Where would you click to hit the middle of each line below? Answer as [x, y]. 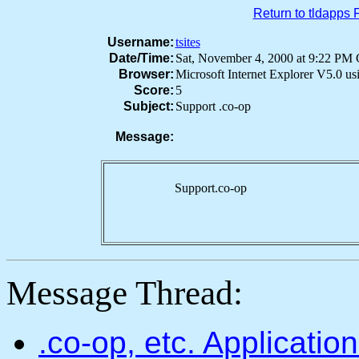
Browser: [146, 74]
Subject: [148, 106]
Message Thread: [125, 293]
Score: [153, 90]
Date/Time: [141, 58]
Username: [140, 42]
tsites [188, 42]
